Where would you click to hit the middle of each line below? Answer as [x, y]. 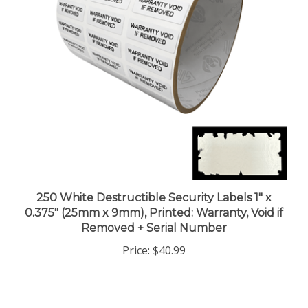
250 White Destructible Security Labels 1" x [154, 186]
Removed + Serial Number [154, 216]
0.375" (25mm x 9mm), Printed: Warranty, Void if [154, 201]
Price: [136, 238]
